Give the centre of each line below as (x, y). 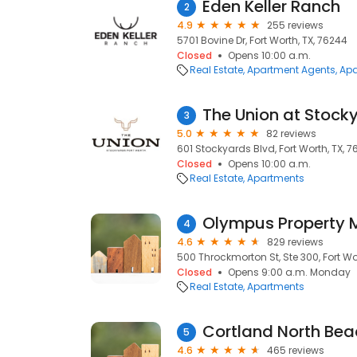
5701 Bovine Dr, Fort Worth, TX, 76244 (262, 40)
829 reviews (295, 242)
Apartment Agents (291, 70)
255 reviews (295, 25)
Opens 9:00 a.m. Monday (289, 272)
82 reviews (291, 133)
